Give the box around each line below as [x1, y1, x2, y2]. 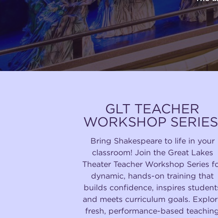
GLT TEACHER [105, 101, 200, 117]
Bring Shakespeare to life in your [90, 136, 215, 145]
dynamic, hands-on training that [91, 171, 214, 181]
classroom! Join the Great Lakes [91, 147, 213, 157]
